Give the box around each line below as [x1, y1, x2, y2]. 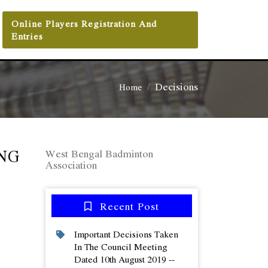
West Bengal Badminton [45, 145, 153, 161]
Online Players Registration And [11, 16, 157, 30]
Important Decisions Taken [74, 227, 178, 240]
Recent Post [96, 198, 159, 214]
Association [45, 157, 97, 172]
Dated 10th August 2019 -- [74, 252, 175, 266]
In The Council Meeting [74, 240, 167, 253]
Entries [11, 29, 43, 42]
